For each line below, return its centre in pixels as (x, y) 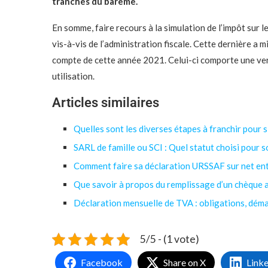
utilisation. (73, 76)
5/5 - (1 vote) (170, 239)
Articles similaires (106, 103)
